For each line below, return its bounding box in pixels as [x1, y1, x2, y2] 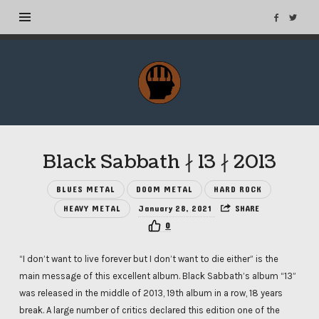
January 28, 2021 [138, 201, 215, 216]
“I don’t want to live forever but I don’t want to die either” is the [19, 253, 278, 264]
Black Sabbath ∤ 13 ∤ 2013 [42, 149, 276, 175]
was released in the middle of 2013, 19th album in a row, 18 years [19, 287, 283, 298]
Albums [137, 133, 189, 154]
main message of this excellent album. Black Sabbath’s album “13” [19, 270, 296, 281]
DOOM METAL [136, 182, 194, 197]
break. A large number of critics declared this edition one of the [19, 304, 280, 315]
